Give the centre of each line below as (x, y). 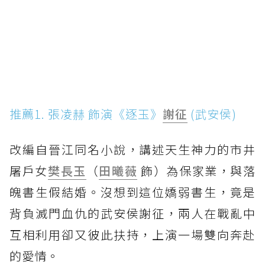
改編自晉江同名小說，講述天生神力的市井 (132, 150)
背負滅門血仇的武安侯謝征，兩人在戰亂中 (132, 214)
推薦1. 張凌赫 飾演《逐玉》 (86, 114)
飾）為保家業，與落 (197, 171)
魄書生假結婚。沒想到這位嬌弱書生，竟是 (132, 192)
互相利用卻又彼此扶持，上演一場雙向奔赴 (132, 235)
